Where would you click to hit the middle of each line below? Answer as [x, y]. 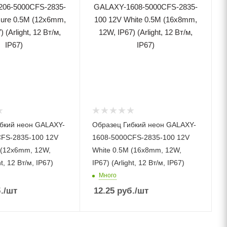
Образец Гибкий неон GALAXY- [144, 124]
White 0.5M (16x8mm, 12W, [137, 150]
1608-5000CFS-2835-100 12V [141, 137]
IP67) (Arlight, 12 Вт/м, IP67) [139, 162]
